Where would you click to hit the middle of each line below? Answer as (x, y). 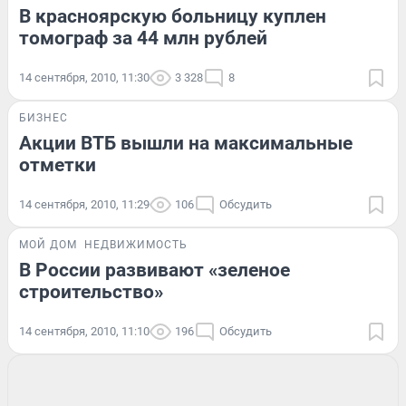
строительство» (91, 291)
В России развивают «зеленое (155, 270)
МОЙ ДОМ (48, 244)
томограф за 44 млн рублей (143, 38)
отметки (58, 164)
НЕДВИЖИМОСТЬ (136, 244)
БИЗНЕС (43, 117)
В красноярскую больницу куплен (173, 16)
